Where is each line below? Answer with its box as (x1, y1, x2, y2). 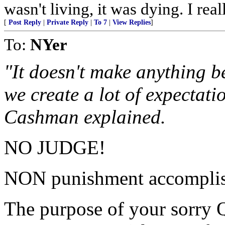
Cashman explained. (4, 106, 166, 128)
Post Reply (9, 19, 41, 26)
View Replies (113, 19, 151, 26)
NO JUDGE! (4, 137, 105, 158)
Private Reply (47, 19, 88, 26)
